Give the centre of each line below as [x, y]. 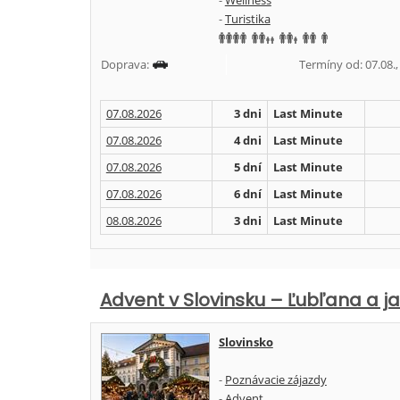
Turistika [247, 19]
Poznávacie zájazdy [275, 379]
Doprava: [126, 64]
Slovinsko [246, 342]
